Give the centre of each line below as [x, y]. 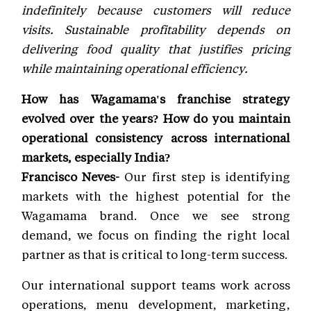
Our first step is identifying [205, 176]
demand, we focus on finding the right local [156, 234]
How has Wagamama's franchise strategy [156, 98]
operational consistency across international [156, 137]
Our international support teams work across [156, 284]
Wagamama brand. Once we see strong [156, 215]
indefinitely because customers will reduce [156, 9]
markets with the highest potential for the [156, 195]
